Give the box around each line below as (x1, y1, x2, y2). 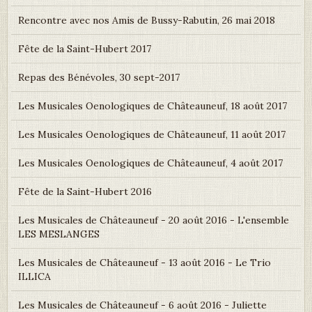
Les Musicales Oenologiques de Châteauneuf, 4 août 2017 (18, 157, 283, 170)
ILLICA (18, 270, 51, 283)
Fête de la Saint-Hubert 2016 (18, 185, 152, 198)
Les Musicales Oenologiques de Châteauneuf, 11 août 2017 (18, 128, 286, 141)
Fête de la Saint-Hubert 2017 (18, 42, 151, 56)
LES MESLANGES (18, 228, 100, 241)
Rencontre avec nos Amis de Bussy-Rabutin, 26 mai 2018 (18, 14, 275, 27)
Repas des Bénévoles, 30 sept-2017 (18, 71, 180, 84)
